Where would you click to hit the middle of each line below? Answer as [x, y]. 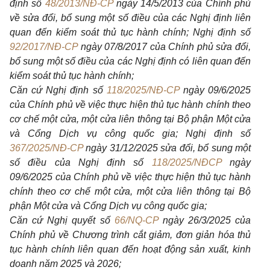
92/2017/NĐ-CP [44, 47]
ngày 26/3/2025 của [204, 220]
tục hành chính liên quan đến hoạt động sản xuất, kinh [130, 249]
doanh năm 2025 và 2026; [65, 264]
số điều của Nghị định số [81, 162]
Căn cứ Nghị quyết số [62, 220]
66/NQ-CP [136, 220]
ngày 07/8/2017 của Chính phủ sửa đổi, [164, 47]
